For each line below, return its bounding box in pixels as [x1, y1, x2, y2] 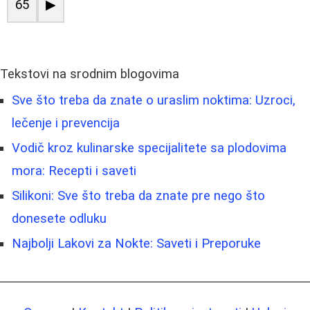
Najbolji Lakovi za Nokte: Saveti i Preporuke [12, 235, 261, 251]
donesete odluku [12, 210, 107, 226]
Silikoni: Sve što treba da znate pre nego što [12, 188, 265, 203]
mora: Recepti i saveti [12, 163, 136, 179]
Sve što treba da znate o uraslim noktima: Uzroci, [12, 92, 295, 108]
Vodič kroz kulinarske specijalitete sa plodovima [12, 140, 286, 156]
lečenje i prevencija [12, 115, 120, 131]
